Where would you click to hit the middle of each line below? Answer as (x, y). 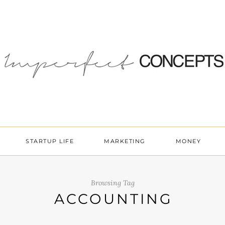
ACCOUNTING (114, 199)
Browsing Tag (113, 183)
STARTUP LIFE (50, 141)
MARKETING (125, 141)
